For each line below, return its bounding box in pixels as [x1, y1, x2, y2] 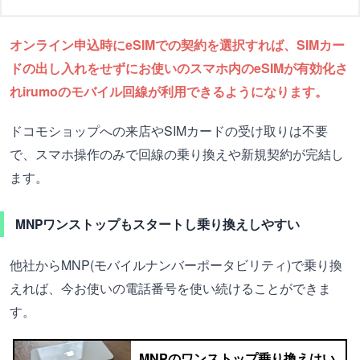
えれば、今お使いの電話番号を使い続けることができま [10, 278, 331, 297]
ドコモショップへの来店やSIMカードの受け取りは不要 [10, 121, 328, 140]
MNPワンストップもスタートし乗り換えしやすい [15, 214, 300, 233]
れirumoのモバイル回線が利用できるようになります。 [10, 81, 328, 100]
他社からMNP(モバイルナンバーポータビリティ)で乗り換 [10, 255, 342, 274]
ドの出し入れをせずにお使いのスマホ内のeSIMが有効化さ [10, 58, 348, 77]
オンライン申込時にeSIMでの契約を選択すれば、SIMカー [10, 35, 345, 54]
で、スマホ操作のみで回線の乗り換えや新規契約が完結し [10, 144, 344, 163]
